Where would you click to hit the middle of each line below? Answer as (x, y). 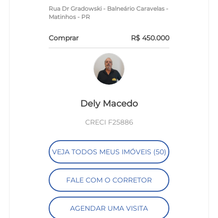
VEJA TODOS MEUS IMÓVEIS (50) (109, 152)
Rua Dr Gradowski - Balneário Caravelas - (109, 9)
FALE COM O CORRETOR (109, 180)
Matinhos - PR (70, 17)
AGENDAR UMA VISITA (109, 208)
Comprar (64, 38)
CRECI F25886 (109, 122)
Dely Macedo (109, 103)
